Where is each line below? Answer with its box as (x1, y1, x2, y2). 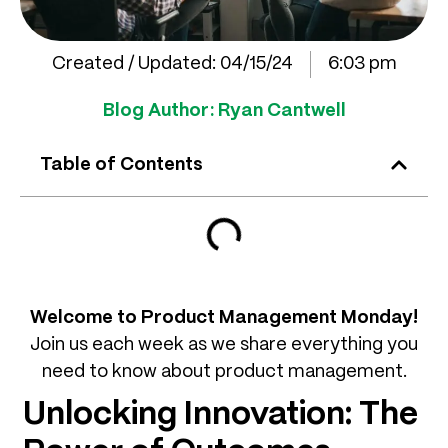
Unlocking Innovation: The (23, 399, 418, 430)
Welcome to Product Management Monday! (30, 308, 418, 327)
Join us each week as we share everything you (30, 335, 418, 354)
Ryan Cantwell (217, 101, 346, 120)
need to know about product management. (41, 362, 407, 381)
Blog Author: (102, 101, 218, 120)
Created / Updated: (51, 54, 216, 73)
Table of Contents (40, 155, 203, 174)
